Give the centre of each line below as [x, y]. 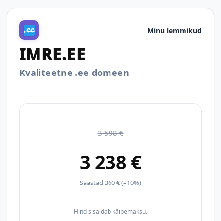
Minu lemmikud [175, 30]
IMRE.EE [53, 54]
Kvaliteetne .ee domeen [74, 73]
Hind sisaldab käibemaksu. [110, 211]
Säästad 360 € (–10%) [110, 183]
